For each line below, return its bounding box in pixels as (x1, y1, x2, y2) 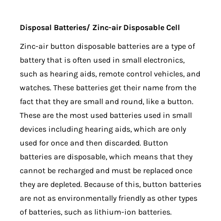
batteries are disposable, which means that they (20, 152, 192, 162)
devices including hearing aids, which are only (20, 124, 186, 134)
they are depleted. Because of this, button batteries (20, 180, 201, 189)
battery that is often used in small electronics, (20, 55, 184, 65)
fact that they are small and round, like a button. (20, 97, 193, 107)
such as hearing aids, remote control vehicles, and (20, 69, 200, 79)
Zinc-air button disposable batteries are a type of (20, 41, 195, 51)
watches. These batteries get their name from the (20, 83, 196, 93)
